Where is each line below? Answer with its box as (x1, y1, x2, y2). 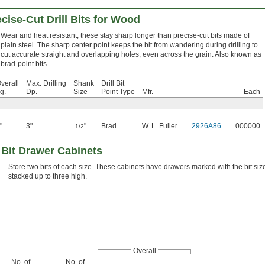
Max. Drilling (26, 79, 66, 88)
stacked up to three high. (8, 172, 87, 181)
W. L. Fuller (142, 122, 177, 131)
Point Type (101, 88, 135, 96)
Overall (132, 247, 156, 256)
